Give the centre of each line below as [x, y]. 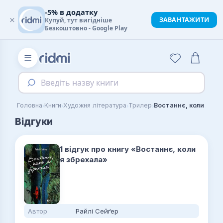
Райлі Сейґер [97, 211]
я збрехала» [84, 160]
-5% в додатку [71, 12]
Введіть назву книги [80, 83]
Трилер [140, 105]
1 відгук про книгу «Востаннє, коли [128, 149]
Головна [30, 105]
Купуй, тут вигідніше [78, 20]
